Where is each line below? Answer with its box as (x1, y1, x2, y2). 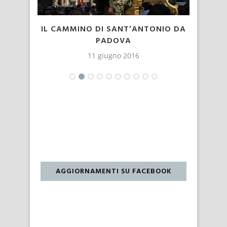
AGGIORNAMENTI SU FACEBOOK (55, 166, 172, 178)
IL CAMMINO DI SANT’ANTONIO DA (41, 23, 186, 36)
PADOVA (96, 34, 131, 48)
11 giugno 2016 (88, 51, 139, 61)
